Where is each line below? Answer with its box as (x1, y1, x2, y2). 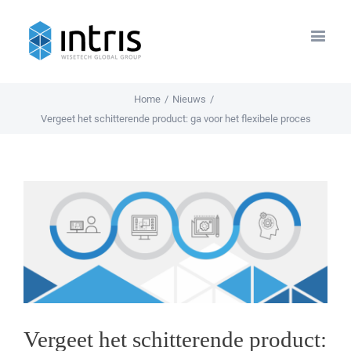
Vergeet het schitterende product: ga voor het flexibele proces (40, 113, 311, 125)
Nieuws (172, 93, 206, 105)
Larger (23, 202, 56, 216)
